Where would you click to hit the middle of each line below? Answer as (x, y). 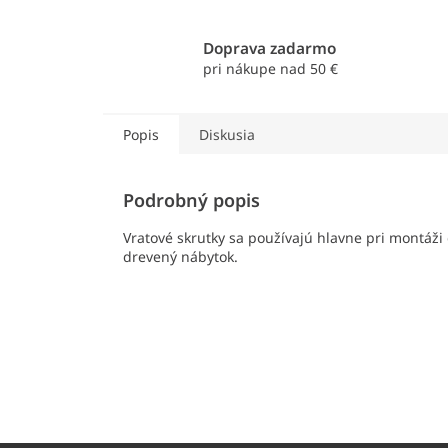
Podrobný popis (191, 200)
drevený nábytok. (180, 257)
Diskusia (227, 135)
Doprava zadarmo (269, 49)
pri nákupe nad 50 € (270, 69)
